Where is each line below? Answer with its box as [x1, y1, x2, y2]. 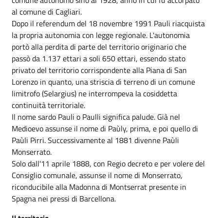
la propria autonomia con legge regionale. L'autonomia [12, 29, 190, 41]
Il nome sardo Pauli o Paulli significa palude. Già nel [12, 110, 180, 123]
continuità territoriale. [12, 99, 85, 111]
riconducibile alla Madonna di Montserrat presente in [12, 181, 186, 193]
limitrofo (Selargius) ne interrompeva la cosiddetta [12, 87, 177, 99]
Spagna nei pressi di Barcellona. [12, 192, 120, 204]
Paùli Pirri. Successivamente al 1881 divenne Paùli [12, 134, 179, 146]
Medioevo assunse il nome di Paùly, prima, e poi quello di [12, 122, 198, 134]
